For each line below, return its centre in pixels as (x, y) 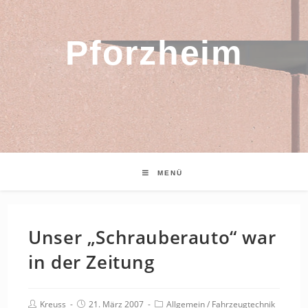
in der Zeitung (91, 262)
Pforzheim (154, 53)
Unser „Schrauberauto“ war (152, 237)
